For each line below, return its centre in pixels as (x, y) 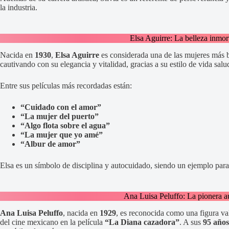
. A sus (191, 222)
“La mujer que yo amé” (62, 135)
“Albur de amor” (50, 144)
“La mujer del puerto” (60, 117)
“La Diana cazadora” (142, 222)
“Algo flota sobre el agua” (65, 126)
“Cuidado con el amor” (61, 107)
